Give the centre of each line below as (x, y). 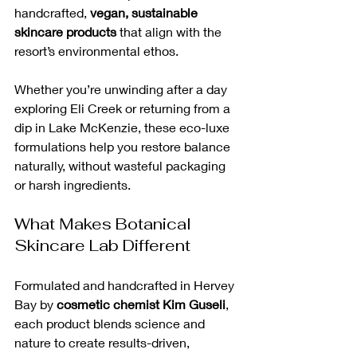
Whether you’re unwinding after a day (122, 89)
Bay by (35, 304)
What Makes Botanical (105, 224)
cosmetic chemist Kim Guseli (141, 304)
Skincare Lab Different (102, 246)
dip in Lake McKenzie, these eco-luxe (124, 127)
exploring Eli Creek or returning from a (124, 108)
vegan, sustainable (145, 13)
